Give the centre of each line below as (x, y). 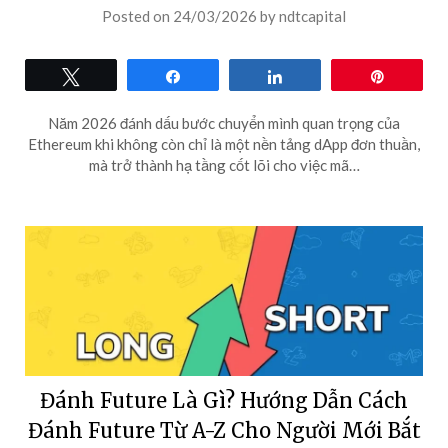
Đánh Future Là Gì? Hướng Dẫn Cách (224, 400)
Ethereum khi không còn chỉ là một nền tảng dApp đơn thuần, (224, 144)
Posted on (137, 16)
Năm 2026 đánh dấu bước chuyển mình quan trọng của (224, 123)
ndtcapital (312, 16)
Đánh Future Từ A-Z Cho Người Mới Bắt (224, 430)
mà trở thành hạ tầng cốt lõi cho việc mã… (224, 165)
